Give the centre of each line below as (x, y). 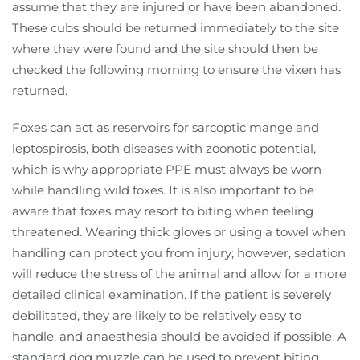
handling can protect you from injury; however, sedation (179, 252)
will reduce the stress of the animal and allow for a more (179, 273)
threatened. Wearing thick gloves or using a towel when (179, 231)
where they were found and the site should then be (165, 48)
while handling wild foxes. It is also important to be (163, 190)
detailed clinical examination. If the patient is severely (172, 294)
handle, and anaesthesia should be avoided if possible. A (179, 336)
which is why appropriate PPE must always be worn (167, 169)
